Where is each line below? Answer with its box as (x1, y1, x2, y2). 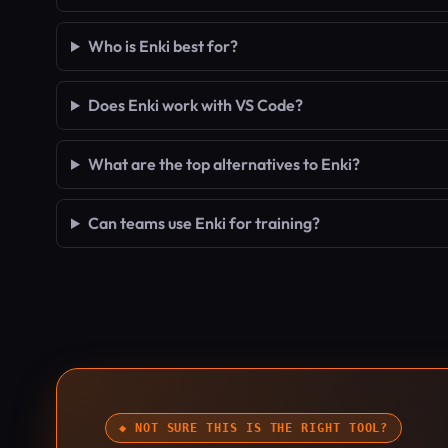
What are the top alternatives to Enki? (87, 154, 360, 174)
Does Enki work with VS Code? (87, 95, 303, 115)
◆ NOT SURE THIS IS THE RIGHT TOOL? (119, 421, 389, 435)
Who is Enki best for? (87, 36, 238, 56)
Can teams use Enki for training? (87, 213, 320, 233)
